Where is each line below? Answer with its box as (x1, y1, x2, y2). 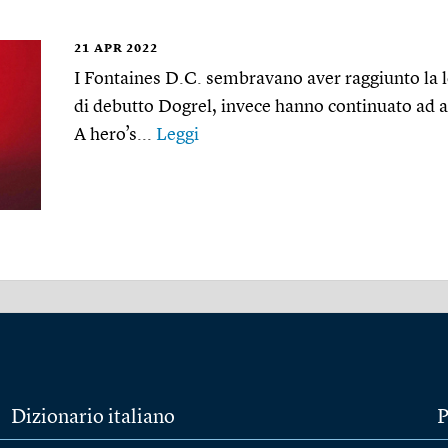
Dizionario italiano (10, 407, 175, 428)
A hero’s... (74, 125, 156, 144)
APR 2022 (94, 42, 158, 55)
